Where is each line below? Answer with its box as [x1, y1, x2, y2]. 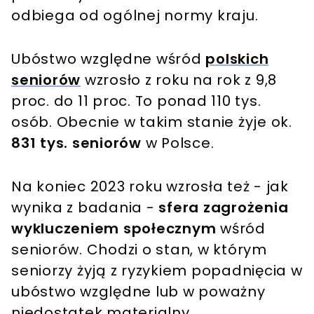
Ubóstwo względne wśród [11, 49, 206, 69]
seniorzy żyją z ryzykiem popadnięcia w [11, 261, 303, 281]
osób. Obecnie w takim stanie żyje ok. [11, 112, 292, 132]
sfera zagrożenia [158, 198, 289, 218]
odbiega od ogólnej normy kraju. [11, 6, 259, 26]
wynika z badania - [11, 198, 159, 218]
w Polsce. [141, 133, 214, 153]
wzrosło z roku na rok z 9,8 [81, 70, 277, 90]
